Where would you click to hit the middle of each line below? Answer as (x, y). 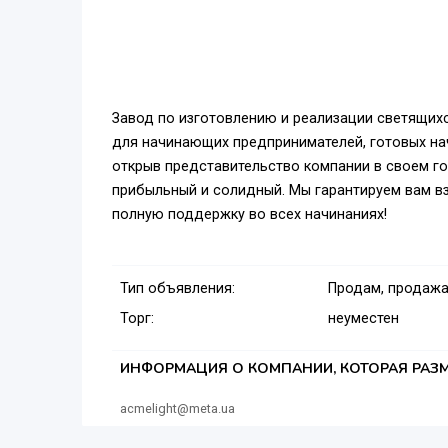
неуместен (363, 319)
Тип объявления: (177, 289)
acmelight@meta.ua (177, 409)
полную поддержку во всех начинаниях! (249, 215)
